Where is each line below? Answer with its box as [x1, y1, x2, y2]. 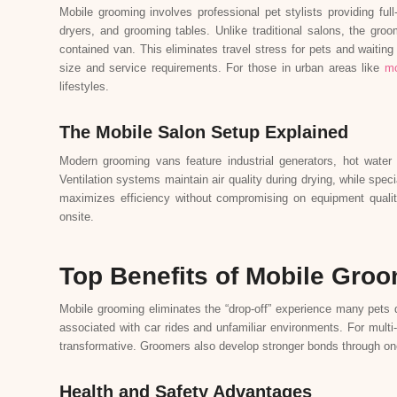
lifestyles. [59, 79, 109, 93]
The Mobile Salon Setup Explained [59, 121, 348, 142]
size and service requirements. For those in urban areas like [59, 60, 385, 74]
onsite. [59, 209, 94, 223]
